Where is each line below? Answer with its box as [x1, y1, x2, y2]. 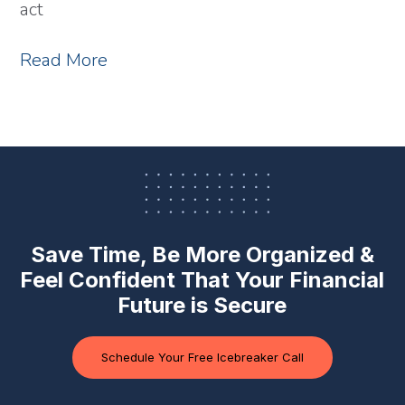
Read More [19, 47, 108, 72]
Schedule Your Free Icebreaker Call [100, 349, 304, 364]
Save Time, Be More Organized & [30, 240, 374, 268]
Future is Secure [118, 291, 287, 318]
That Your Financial [175, 266, 385, 293]
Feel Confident [20, 266, 176, 293]
